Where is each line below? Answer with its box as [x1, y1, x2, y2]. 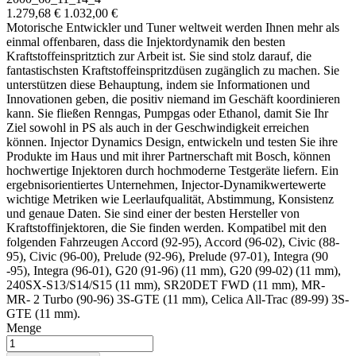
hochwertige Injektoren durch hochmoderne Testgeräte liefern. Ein [6, 164, 339, 178]
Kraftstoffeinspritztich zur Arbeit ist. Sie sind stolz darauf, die [6, 49, 311, 64]
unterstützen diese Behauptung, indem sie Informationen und [6, 78, 310, 92]
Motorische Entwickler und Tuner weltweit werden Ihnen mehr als [6, 21, 339, 35]
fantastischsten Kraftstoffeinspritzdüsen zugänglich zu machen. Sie [6, 64, 339, 78]
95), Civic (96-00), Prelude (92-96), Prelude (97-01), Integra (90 [6, 250, 328, 264]
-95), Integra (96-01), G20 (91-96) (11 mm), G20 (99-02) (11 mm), [6, 264, 341, 278]
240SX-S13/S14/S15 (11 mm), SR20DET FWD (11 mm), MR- [6, 278, 325, 292]
